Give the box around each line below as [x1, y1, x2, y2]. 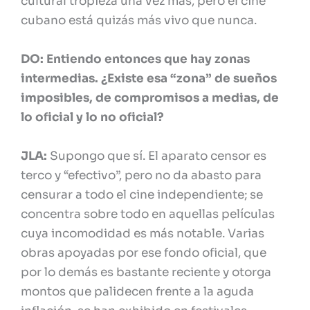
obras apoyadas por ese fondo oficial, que [21, 246, 266, 261]
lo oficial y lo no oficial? [21, 110, 164, 125]
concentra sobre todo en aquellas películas [21, 207, 275, 222]
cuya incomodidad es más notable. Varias [21, 226, 264, 241]
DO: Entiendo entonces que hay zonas [21, 52, 250, 67]
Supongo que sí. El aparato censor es [50, 149, 266, 164]
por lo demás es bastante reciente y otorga [21, 265, 271, 280]
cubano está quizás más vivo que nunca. [21, 13, 257, 28]
